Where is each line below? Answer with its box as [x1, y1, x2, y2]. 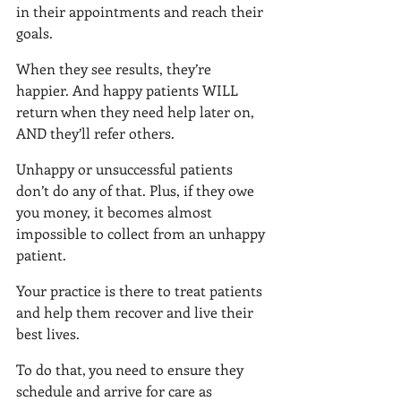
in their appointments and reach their [16, 2, 267, 21]
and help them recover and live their [16, 303, 257, 321]
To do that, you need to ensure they [16, 360, 247, 379]
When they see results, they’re [16, 59, 215, 78]
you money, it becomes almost [16, 202, 216, 221]
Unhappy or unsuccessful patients [16, 159, 236, 178]
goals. [16, 23, 53, 42]
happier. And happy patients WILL [16, 81, 242, 99]
